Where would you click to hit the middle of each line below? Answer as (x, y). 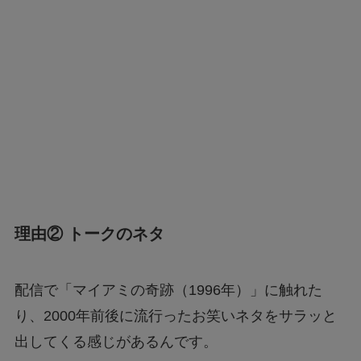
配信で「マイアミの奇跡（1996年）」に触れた (168, 290)
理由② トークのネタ (89, 234)
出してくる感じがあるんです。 (116, 341)
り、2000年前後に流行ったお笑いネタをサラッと (175, 315)
